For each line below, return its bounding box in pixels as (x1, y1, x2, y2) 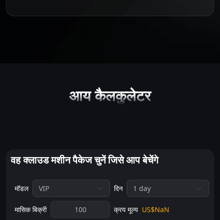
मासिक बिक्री (15, 205, 47, 214)
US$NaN (142, 205, 169, 214)
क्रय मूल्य (114, 205, 138, 214)
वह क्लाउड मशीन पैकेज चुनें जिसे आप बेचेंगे (11, 153, 158, 166)
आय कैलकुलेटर (69, 85, 151, 106)
